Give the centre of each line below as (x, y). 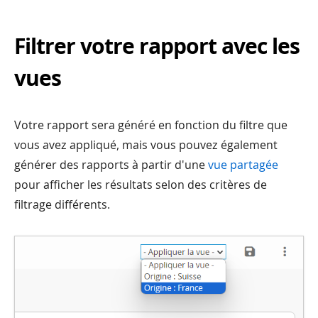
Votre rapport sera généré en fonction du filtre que (151, 125)
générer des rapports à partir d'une (111, 164)
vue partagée (243, 164)
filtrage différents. (62, 204)
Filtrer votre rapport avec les (157, 45)
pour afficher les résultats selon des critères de (141, 184)
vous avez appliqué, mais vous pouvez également (146, 144)
